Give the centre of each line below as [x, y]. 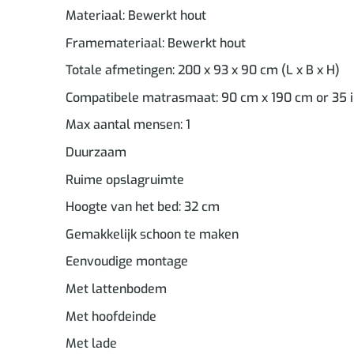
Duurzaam [96, 153]
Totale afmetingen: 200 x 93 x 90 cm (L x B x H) [202, 70]
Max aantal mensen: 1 [128, 125]
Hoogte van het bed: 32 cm [142, 207]
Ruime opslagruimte [124, 179]
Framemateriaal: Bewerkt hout [155, 43]
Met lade [91, 344]
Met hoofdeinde [111, 316]
